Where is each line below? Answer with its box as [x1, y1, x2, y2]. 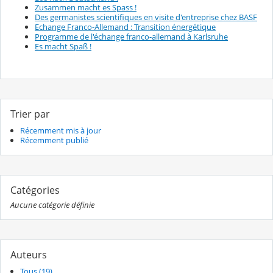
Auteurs [10, 247, 47, 261]
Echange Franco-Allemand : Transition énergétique [35, 21, 216, 32]
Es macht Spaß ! [35, 41, 91, 52]
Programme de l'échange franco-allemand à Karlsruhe [35, 31, 228, 42]
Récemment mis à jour [20, 124, 101, 136]
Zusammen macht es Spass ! [35, 2, 136, 13]
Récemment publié [20, 134, 88, 146]
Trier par [10, 107, 50, 121]
